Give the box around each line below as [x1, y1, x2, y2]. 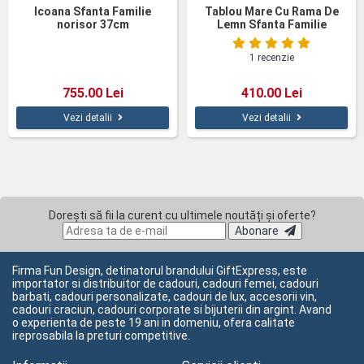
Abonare [234, 224, 279, 237]
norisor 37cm [56, 18, 129, 31]
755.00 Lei [62, 85, 123, 101]
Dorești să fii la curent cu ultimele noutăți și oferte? [48, 209, 316, 222]
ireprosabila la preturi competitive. [12, 329, 190, 342]
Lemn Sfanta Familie [216, 18, 327, 31]
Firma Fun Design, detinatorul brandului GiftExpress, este [12, 264, 307, 277]
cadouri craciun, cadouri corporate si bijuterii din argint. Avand [12, 303, 331, 316]
